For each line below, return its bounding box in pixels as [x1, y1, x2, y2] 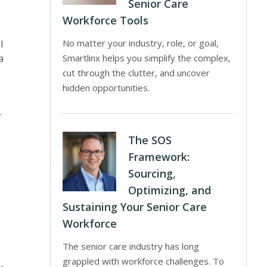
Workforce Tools [63, 13, 149, 27]
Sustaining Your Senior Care [63, 200, 207, 214]
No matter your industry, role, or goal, [63, 37, 219, 49]
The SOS [128, 133, 172, 147]
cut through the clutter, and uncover [63, 67, 210, 79]
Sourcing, [128, 166, 176, 181]
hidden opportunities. [63, 82, 150, 94]
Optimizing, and [128, 183, 212, 197]
